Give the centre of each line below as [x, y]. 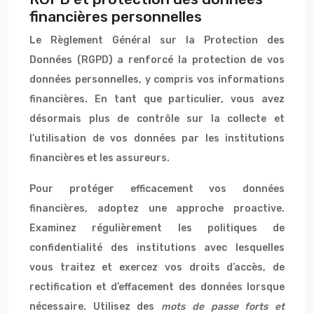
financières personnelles [116, 16]
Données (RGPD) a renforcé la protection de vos [157, 60]
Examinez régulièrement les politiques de [157, 228]
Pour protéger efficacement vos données [157, 189]
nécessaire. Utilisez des [96, 307]
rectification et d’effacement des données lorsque [157, 287]
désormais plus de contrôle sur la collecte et [157, 119]
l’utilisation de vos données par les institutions [157, 138]
